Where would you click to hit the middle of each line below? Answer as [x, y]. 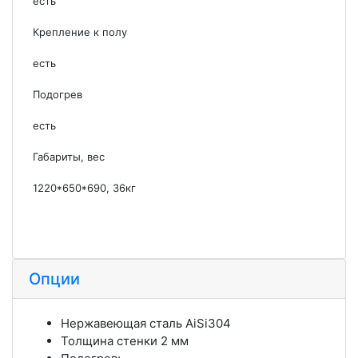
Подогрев [58, 94]
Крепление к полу [80, 32]
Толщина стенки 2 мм [125, 340]
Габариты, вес [69, 156]
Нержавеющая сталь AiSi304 [146, 323]
